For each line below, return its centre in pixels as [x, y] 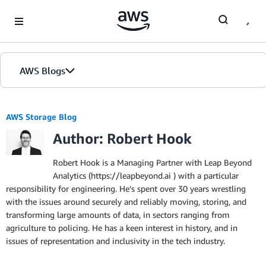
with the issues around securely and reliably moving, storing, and [126, 202]
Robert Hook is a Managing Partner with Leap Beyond [152, 162]
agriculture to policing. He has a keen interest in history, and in [122, 228]
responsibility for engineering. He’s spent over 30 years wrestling [126, 189]
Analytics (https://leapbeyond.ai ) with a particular [146, 175]
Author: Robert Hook [122, 138]
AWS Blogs [42, 71]
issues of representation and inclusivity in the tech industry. [115, 241]
